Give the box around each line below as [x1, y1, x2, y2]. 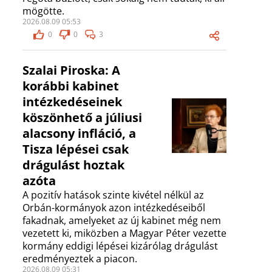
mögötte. [22, 4, 64, 18]
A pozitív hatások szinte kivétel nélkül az [22, 188, 204, 202]
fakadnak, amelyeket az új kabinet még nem [22, 214, 221, 228]
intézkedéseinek [22, 93, 122, 110]
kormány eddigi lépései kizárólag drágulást [22, 239, 218, 253]
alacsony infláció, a [22, 125, 136, 142]
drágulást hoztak [22, 157, 124, 174]
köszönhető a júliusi [22, 109, 142, 126]
